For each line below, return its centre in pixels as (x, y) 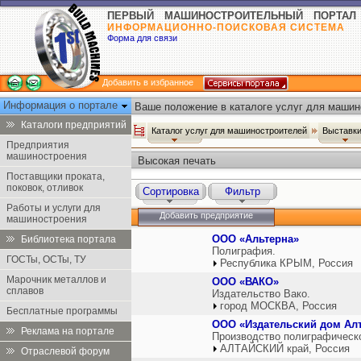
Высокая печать (177, 161)
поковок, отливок (45, 188)
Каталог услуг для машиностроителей (230, 131)
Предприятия (38, 145)
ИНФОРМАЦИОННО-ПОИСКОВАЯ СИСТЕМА (226, 27)
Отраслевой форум (65, 351)
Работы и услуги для (54, 208)
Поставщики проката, (56, 176)
